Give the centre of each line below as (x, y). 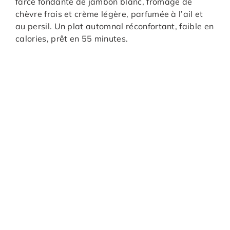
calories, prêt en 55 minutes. (72, 39)
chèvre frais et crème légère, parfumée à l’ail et (109, 14)
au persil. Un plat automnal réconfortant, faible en (115, 26)
